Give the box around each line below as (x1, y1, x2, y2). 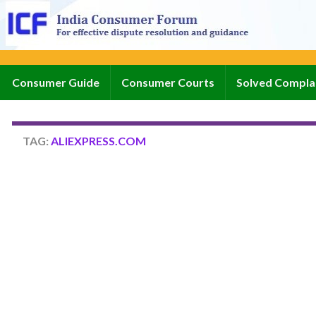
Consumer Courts (121, 75, 214, 89)
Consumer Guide (12, 75, 99, 89)
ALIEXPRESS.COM (51, 134, 146, 147)
